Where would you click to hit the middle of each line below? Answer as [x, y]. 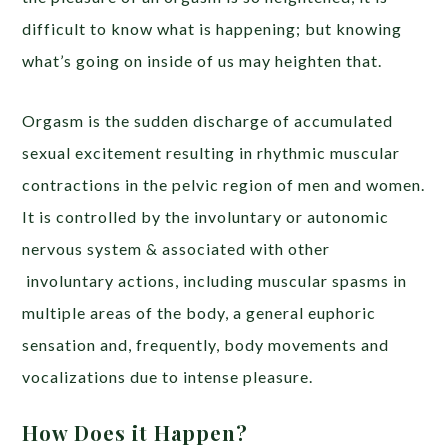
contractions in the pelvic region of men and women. [224, 185]
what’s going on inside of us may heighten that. [202, 61]
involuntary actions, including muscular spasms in [215, 281]
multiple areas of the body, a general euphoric [199, 313]
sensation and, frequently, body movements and [206, 345]
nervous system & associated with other [176, 249]
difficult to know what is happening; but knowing [212, 29]
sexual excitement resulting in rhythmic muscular [211, 153]
